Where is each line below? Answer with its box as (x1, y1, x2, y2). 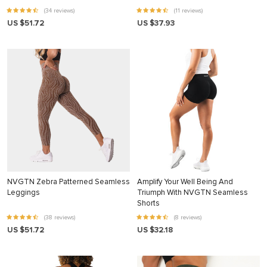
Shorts (137, 198, 160, 208)
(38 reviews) (42, 214, 75, 221)
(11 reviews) (172, 7, 203, 14)
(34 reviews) (42, 7, 74, 14)
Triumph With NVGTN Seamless (137, 188, 248, 197)
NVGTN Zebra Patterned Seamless (7, 177, 130, 187)
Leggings (7, 188, 40, 197)
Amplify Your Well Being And (137, 177, 233, 187)
